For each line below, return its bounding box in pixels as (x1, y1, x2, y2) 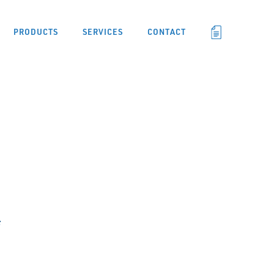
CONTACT (147, 26, 186, 37)
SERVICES (83, 26, 123, 37)
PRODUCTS (13, 26, 58, 37)
